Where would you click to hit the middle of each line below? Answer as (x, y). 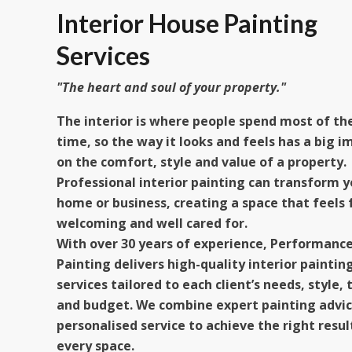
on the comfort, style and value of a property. (202, 162)
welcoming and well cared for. (152, 223)
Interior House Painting (187, 23)
